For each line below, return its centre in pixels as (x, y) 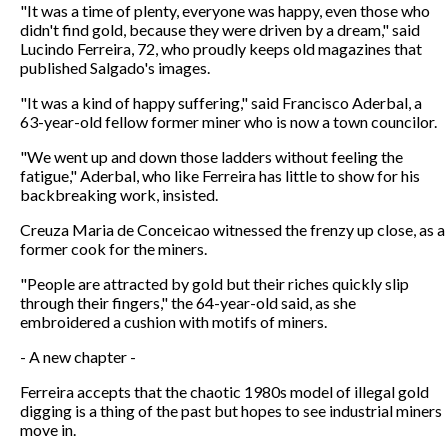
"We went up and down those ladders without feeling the (211, 156)
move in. (48, 429)
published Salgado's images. (115, 67)
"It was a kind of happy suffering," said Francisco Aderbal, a (221, 102)
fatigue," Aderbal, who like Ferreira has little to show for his (220, 175)
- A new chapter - (78, 356)
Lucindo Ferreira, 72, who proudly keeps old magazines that (221, 48)
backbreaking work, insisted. (119, 194)
